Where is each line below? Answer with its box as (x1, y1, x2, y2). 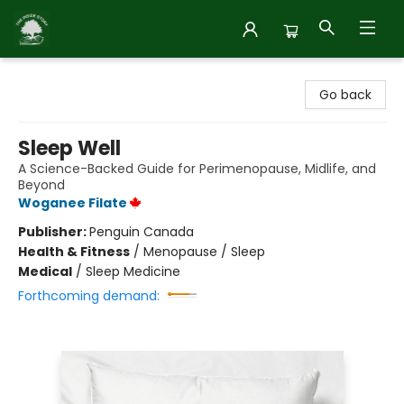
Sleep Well (18, 134, 121, 162)
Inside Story (14, 66, 86, 84)
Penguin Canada (89, 223, 194, 241)
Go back (319, 86, 372, 104)
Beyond (18, 176, 65, 194)
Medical (18, 262, 72, 280)
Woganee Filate (18, 194, 127, 212)
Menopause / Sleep (143, 243, 265, 261)
